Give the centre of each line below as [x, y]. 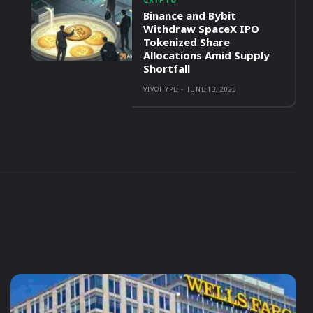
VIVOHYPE [161, 89]
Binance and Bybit [190, 16]
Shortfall [167, 69]
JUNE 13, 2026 [212, 89]
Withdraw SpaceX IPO [202, 29]
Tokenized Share [187, 42]
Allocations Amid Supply [207, 56]
